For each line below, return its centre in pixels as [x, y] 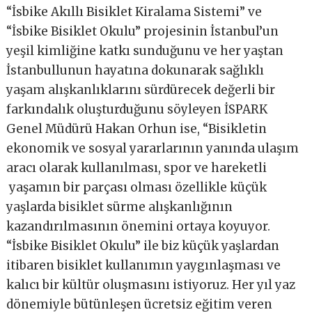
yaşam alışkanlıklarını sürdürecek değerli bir [141, 89]
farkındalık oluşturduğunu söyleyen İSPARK [137, 109]
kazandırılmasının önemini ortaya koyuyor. [139, 226]
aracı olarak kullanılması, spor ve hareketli [137, 167]
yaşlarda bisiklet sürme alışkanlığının [120, 206]
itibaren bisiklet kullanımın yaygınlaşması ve [144, 265]
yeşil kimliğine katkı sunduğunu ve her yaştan [145, 50]
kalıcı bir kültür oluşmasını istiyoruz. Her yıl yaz [151, 284]
